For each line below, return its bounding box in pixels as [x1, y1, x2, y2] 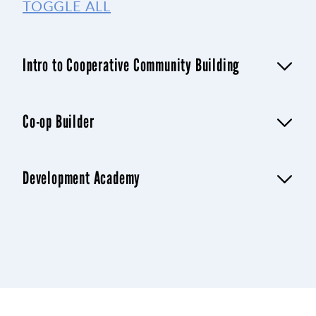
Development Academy [23, 167, 141, 188]
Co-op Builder [23, 111, 95, 132]
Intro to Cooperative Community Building [23, 54, 241, 75]
